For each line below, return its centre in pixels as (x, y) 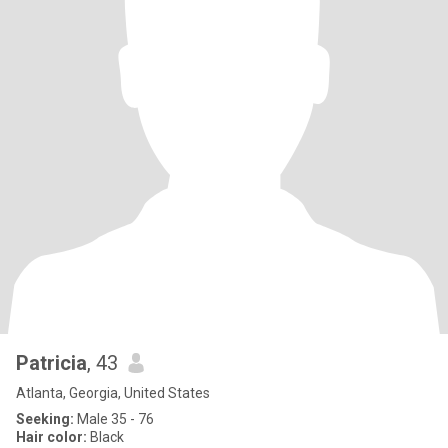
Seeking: (45, 419)
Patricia (51, 363)
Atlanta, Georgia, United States (113, 393)
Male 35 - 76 (114, 419)
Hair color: (51, 437)
